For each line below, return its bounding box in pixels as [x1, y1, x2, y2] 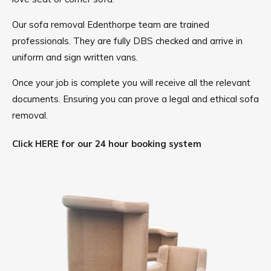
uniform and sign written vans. [12, 51, 138, 63]
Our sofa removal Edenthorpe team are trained [12, 18, 209, 30]
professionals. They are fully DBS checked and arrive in [12, 34, 243, 47]
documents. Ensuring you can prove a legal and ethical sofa [12, 93, 259, 105]
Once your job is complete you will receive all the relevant [12, 76, 250, 88]
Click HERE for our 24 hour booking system [12, 137, 201, 149]
